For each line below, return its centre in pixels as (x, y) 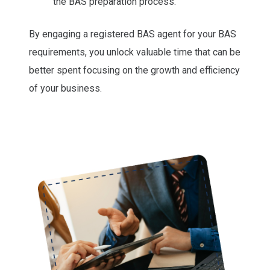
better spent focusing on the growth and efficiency (134, 71)
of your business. (65, 89)
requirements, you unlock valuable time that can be (135, 52)
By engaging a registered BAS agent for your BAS (133, 34)
